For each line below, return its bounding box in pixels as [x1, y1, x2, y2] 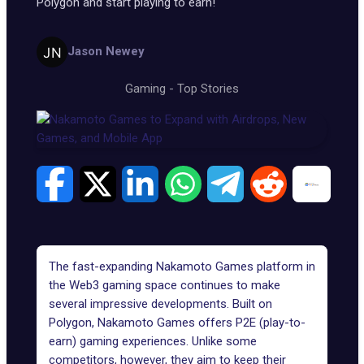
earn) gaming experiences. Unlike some [49, 334, 257, 349]
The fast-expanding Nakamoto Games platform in [49, 259, 315, 274]
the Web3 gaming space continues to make [49, 278, 280, 292]
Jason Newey [67, 44, 145, 59]
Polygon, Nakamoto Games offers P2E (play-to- [49, 315, 305, 330]
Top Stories [177, 80, 239, 96]
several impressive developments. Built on [49, 297, 272, 311]
